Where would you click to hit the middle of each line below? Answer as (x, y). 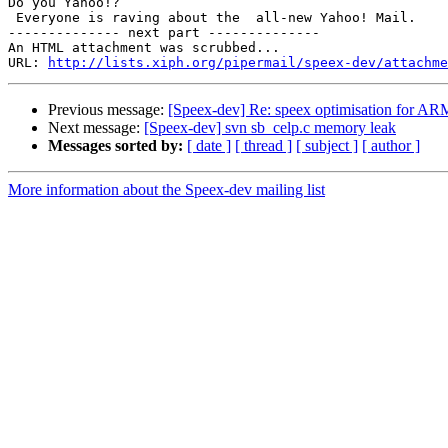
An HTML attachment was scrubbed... (144, 48)
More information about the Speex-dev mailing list (166, 190)
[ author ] (391, 146)
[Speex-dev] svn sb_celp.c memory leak (270, 128)
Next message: (96, 128)
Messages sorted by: (115, 146)
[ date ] (209, 146)
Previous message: (108, 110)
